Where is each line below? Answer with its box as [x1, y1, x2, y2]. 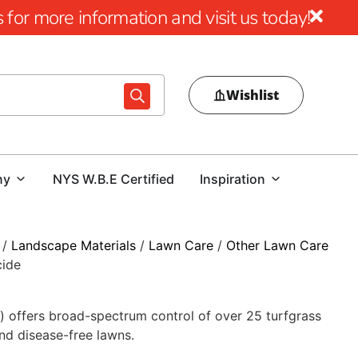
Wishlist [226, 86, 280, 104]
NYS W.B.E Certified [53, 171, 174, 187]
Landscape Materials [11, 237, 136, 253]
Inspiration [200, 171, 265, 187]
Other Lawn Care [226, 237, 328, 253]
